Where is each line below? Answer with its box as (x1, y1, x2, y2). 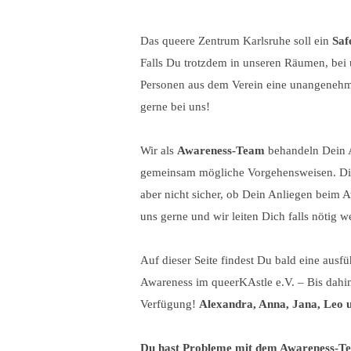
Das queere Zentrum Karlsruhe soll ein (140, 34, 332, 47)
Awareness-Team (177, 144, 265, 157)
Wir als (140, 144, 177, 157)
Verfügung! (140, 298, 199, 310)
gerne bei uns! (140, 100, 210, 113)
